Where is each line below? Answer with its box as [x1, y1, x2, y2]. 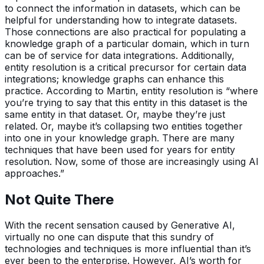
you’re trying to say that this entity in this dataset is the [5, 96, 247, 108]
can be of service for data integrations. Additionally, [5, 49, 235, 61]
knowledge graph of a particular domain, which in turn [5, 37, 249, 49]
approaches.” [5, 167, 64, 179]
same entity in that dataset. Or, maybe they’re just [5, 108, 225, 120]
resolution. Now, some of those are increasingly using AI [5, 155, 259, 167]
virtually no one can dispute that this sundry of [5, 231, 214, 243]
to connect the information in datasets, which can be [5, 2, 240, 14]
